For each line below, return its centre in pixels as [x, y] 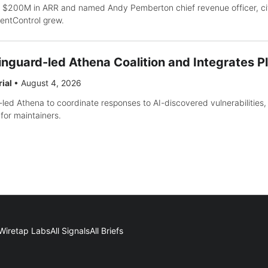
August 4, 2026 [51, 83]
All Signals [70, 231]
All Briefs [106, 231]
